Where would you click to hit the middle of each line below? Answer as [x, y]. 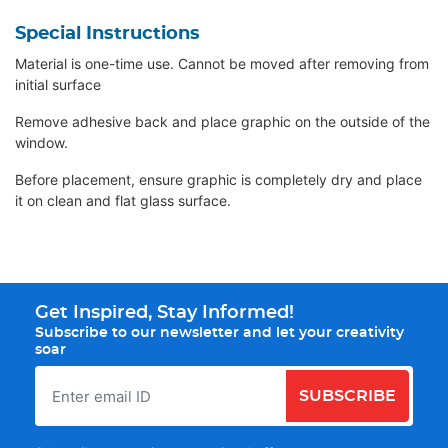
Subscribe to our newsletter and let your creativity [219, 333]
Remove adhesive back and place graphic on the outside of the [222, 122]
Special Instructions [107, 34]
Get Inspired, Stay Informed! [164, 313]
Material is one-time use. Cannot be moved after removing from [222, 64]
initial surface [58, 85]
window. [41, 143]
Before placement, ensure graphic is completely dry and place [218, 180]
